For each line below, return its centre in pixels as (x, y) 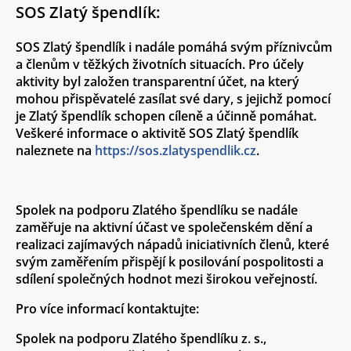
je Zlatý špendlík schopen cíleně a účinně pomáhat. (166, 116)
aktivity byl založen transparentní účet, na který (157, 81)
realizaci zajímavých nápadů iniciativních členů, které (172, 244)
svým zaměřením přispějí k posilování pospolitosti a (170, 262)
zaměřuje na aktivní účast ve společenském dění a (164, 227)
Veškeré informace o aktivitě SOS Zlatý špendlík (157, 133)
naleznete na (55, 150)
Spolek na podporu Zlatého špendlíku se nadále (157, 210)
